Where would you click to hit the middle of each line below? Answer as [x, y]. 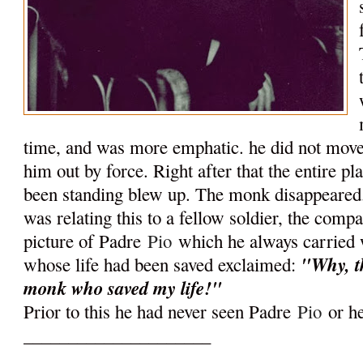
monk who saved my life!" [123, 288]
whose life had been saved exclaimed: [162, 265]
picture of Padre [86, 241]
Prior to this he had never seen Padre [161, 312]
